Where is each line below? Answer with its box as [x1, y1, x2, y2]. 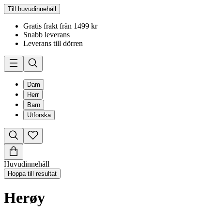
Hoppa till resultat [8, 170, 57, 177]
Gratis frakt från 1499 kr [23, 22, 97, 30]
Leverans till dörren [23, 39, 83, 47]
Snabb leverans [23, 31, 70, 39]
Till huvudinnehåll [8, 5, 56, 13]
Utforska [27, 111, 51, 119]
